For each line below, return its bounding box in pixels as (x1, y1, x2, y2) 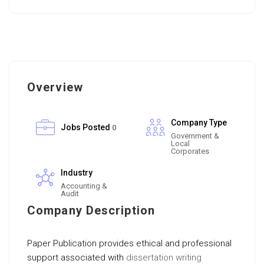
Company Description (27, 203, 155, 217)
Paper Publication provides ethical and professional (27, 238, 232, 249)
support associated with (27, 252, 126, 263)
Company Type (171, 118, 227, 127)
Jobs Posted (61, 123, 110, 132)
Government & (171, 131, 219, 140)
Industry (61, 168, 93, 177)
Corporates (171, 147, 209, 156)
